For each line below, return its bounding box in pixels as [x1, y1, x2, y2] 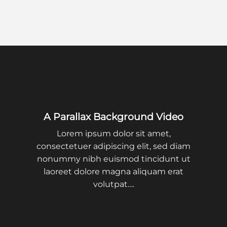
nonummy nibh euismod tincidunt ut [36, 154, 191, 164]
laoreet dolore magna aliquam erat [44, 167, 183, 177]
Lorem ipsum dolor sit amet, [56, 129, 171, 139]
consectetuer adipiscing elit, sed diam [36, 141, 191, 152]
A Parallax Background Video [44, 110, 183, 123]
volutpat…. [93, 179, 134, 190]
